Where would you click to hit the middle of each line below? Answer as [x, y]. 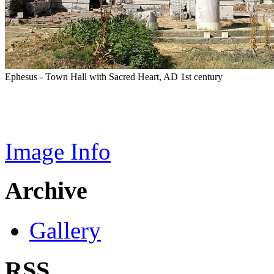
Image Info [58, 151]
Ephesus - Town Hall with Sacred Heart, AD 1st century [114, 76]
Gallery [65, 231]
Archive [46, 191]
